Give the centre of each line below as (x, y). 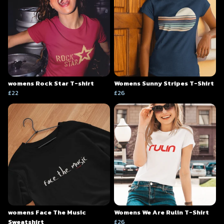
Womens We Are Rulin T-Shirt (161, 212)
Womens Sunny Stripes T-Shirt (164, 83)
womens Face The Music (47, 212)
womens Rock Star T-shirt (51, 83)
